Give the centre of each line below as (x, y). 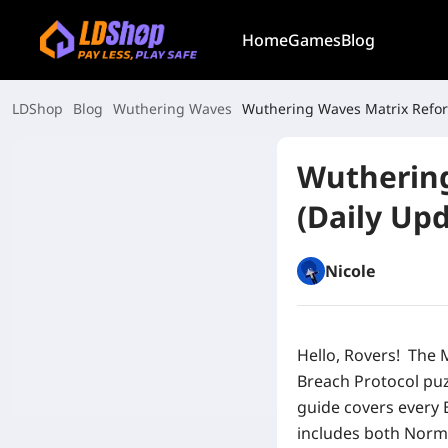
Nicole (350, 271)
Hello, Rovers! (350, 355)
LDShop (37, 108)
